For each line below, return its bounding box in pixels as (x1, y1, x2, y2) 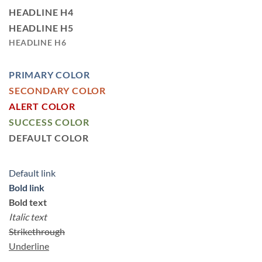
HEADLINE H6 (9, 38, 67, 48)
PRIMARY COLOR (9, 69, 90, 81)
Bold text (9, 196, 47, 208)
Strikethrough (9, 226, 65, 237)
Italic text (9, 211, 47, 223)
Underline (9, 240, 49, 252)
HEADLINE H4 (9, 6, 74, 18)
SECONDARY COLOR (9, 85, 106, 96)
